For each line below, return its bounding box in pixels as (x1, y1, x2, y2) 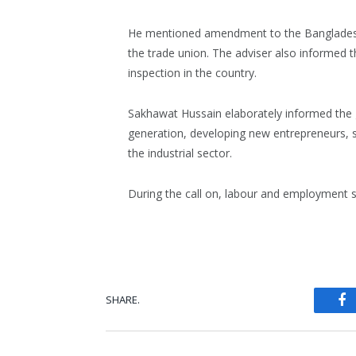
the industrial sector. (127, 145, 232, 161)
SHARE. (106, 292, 140, 308)
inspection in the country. (127, 64, 257, 80)
